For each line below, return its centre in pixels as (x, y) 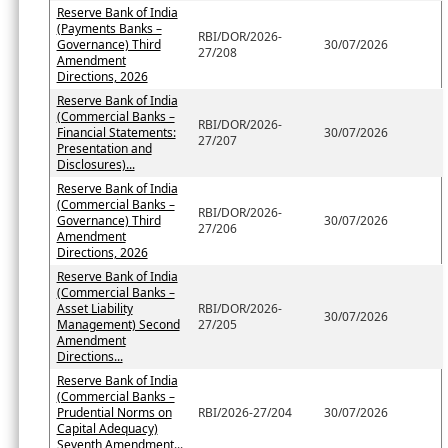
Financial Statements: (116, 132)
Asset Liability (94, 308)
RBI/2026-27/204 (244, 412)
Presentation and (104, 148)
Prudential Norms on (114, 412)
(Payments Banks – (109, 28)
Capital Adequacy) (107, 428)
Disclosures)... (95, 164)
